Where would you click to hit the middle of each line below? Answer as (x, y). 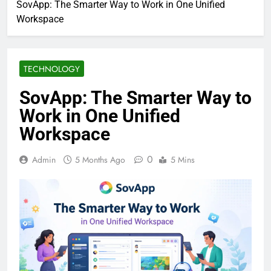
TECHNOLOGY (52, 69)
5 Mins (183, 159)
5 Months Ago (100, 159)
